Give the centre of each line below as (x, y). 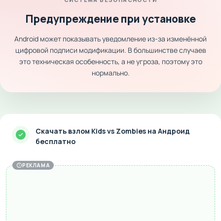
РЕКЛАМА (36, 165)
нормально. (110, 73)
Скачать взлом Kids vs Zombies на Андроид (113, 131)
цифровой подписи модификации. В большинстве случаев (110, 50)
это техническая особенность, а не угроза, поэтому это (110, 61)
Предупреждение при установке (110, 19)
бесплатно (55, 141)
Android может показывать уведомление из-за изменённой (110, 39)
